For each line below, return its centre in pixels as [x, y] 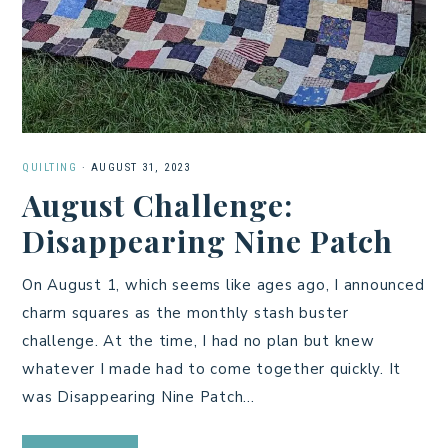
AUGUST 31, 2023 [140, 167]
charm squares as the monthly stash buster [185, 312]
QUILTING [49, 167]
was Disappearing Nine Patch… [138, 396]
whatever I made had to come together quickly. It [211, 368]
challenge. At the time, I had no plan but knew [198, 340]
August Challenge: [157, 204]
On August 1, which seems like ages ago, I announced [223, 284]
